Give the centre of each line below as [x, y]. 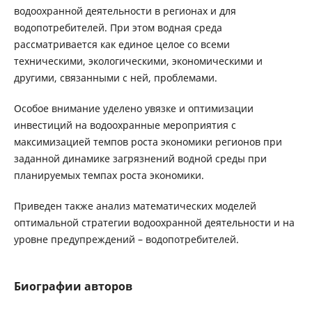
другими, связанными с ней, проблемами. [115, 78]
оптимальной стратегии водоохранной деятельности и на [154, 223]
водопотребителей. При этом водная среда [118, 28]
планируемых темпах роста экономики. [109, 175]
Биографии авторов [73, 287]
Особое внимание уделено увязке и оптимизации [133, 109]
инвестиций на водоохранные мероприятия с [125, 125]
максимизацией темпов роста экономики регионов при [148, 142]
